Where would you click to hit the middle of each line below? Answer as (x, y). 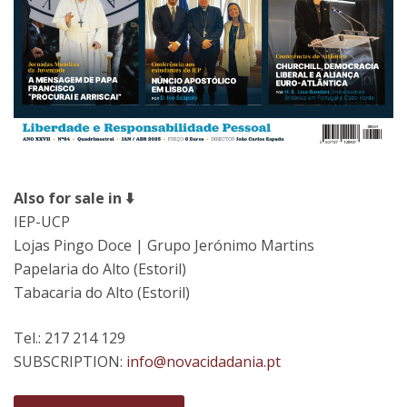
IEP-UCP (42, 222)
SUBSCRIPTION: (70, 362)
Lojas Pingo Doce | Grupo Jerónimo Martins (164, 246)
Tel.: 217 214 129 (71, 338)
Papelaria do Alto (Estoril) (100, 269)
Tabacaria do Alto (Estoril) (102, 293)
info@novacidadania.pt (203, 362)
